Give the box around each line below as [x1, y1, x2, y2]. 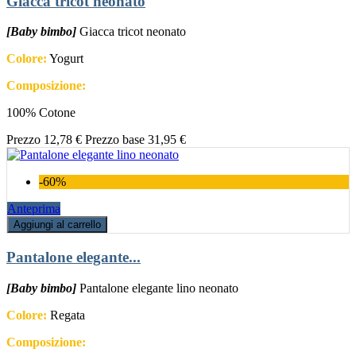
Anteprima [7, 202, 60, 216]
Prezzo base [85, 133, 145, 147]
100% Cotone [6, 106, 75, 120]
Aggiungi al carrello [14, 219, 101, 231]
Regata [47, 308, 85, 322]
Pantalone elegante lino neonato [79, 281, 238, 295]
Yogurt [47, 52, 83, 66]
